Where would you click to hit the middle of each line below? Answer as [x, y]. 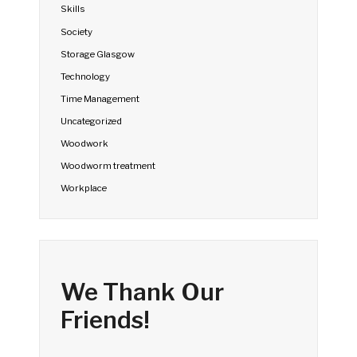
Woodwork [85, 144]
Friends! [106, 320]
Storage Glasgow [98, 54]
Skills [73, 9]
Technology [86, 76]
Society [77, 31]
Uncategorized [92, 121]
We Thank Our [142, 292]
